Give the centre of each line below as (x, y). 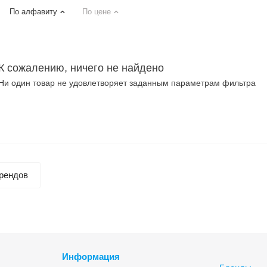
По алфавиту (33, 12)
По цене (97, 12)
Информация (91, 257)
